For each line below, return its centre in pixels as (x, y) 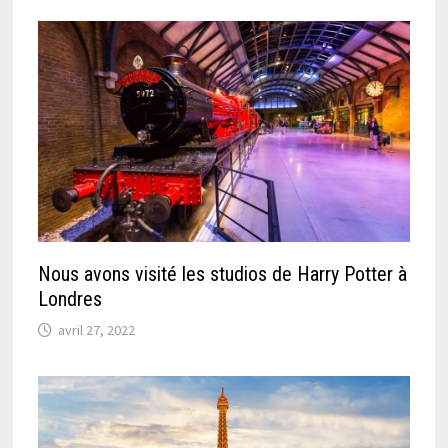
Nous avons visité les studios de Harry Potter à (223, 273)
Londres (70, 298)
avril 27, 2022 (97, 329)
